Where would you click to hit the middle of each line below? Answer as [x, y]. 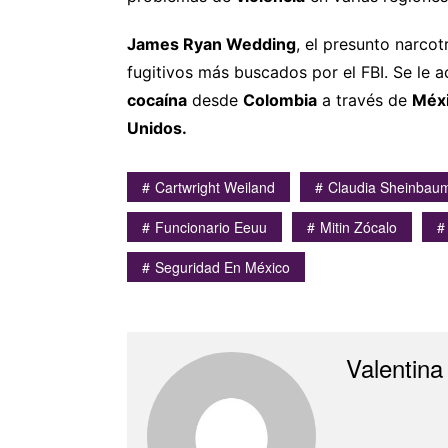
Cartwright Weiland [215, 186]
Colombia [280, 99]
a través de [364, 99]
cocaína [157, 99]
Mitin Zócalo [358, 226]
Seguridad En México [222, 266]
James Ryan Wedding [211, 43]
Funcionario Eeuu [211, 226]
